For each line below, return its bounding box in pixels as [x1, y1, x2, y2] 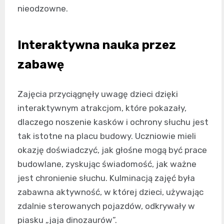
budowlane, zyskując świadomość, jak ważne [17, 158, 196, 169]
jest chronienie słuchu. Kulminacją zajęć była [17, 172, 195, 183]
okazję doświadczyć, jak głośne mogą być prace [17, 144, 207, 155]
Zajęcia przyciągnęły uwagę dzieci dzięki [17, 88, 178, 99]
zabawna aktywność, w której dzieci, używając [17, 186, 203, 197]
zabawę [17, 57, 64, 71]
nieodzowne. [17, 3, 68, 13]
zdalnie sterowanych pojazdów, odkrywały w [17, 200, 195, 211]
